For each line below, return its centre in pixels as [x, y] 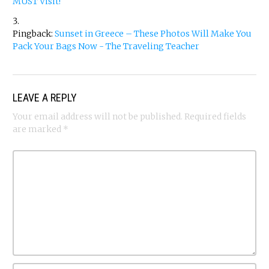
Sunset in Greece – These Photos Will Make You [153, 34]
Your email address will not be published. [98, 117]
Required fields [215, 117]
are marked [38, 129]
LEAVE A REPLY [45, 98]
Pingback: [34, 34]
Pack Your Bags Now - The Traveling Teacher [106, 47]
